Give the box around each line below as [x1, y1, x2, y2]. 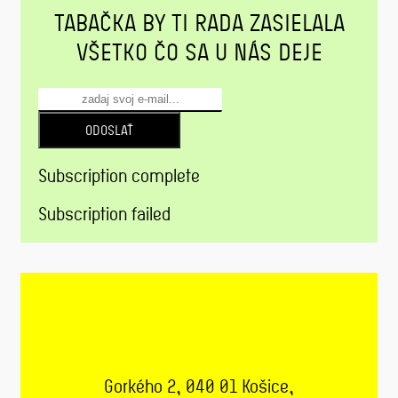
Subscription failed [38, 204, 171, 225]
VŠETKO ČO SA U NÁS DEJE [76, 39, 322, 67]
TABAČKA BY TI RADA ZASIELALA [53, 10, 345, 37]
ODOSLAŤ [85, 123, 133, 139]
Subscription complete [38, 166, 200, 187]
